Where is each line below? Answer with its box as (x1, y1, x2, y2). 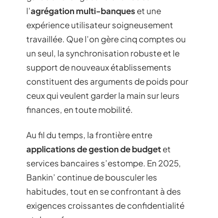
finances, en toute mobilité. (26, 104, 133, 115)
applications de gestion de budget (26, 143, 161, 154)
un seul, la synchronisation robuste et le (26, 48, 180, 58)
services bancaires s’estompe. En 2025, (26, 157, 181, 168)
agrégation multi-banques (31, 5, 135, 16)
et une (135, 5, 161, 16)
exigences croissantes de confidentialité (26, 200, 184, 211)
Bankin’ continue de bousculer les (26, 171, 157, 182)
